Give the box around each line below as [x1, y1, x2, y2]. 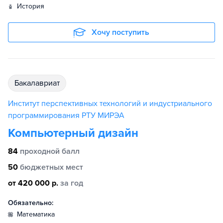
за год [60, 178, 83, 188]
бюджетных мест [20, 162, 83, 172]
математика [22, 210, 55, 219]
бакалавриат [19, 78, 60, 88]
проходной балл [20, 146, 80, 156]
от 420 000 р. [8, 178, 58, 188]
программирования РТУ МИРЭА [8, 111, 124, 120]
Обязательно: [8, 199, 53, 207]
